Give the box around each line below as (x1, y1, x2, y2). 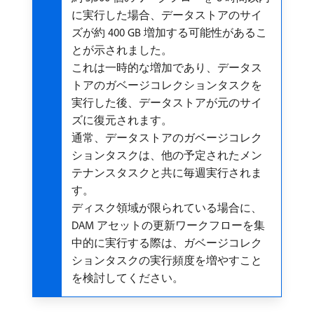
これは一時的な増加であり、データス (71, 60, 262, 74)
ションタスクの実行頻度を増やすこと (71, 253, 262, 267)
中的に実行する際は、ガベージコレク (71, 235, 262, 250)
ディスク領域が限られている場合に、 (71, 200, 262, 214)
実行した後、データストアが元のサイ (71, 95, 262, 109)
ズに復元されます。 (71, 113, 172, 127)
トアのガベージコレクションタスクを (71, 78, 262, 92)
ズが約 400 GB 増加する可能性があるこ (71, 25, 267, 39)
